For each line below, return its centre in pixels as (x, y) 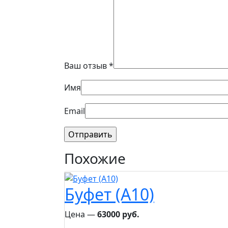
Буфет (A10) (109, 194)
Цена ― (81, 214)
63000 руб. (118, 214)
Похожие (95, 158)
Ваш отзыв (87, 65)
